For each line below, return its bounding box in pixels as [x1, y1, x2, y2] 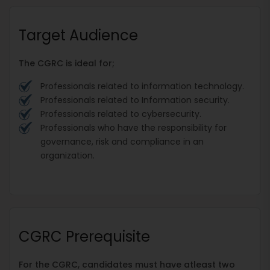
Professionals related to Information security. [40, 93, 232, 106]
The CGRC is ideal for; [19, 57, 115, 69]
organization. [40, 149, 95, 162]
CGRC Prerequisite [19, 226, 150, 246]
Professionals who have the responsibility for [40, 121, 227, 134]
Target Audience [19, 25, 138, 45]
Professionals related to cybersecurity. [40, 107, 204, 120]
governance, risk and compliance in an [40, 135, 204, 148]
